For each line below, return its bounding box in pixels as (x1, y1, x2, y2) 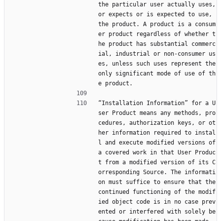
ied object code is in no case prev (98, 198, 216, 206)
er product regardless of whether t (98, 31, 216, 38)
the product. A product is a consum (98, 21, 216, 28)
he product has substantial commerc (98, 40, 216, 48)
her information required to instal (98, 129, 216, 137)
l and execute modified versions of (98, 139, 216, 147)
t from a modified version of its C (98, 159, 216, 166)
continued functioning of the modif (98, 188, 216, 196)
